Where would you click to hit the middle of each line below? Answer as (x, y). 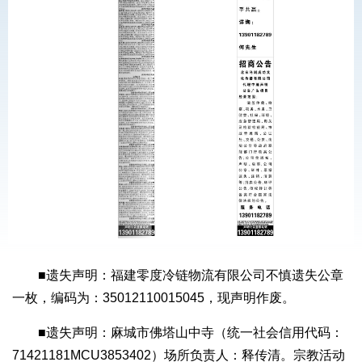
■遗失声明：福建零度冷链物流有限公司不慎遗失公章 (191, 276)
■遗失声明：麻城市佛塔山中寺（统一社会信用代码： (191, 333)
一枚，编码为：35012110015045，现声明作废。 (154, 298)
